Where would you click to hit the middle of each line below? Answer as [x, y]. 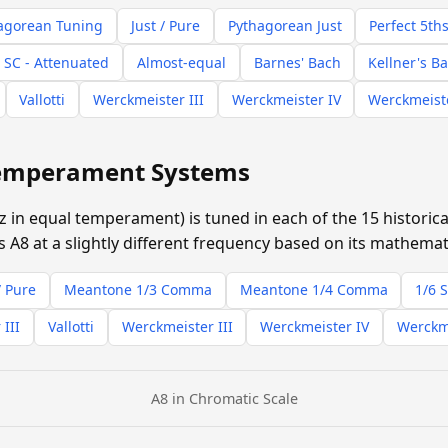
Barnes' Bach [297, 62]
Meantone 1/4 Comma [313, 290]
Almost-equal [181, 62]
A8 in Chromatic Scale [224, 398]
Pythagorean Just [284, 26]
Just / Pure [165, 26]
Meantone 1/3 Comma [137, 290]
